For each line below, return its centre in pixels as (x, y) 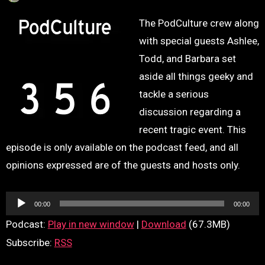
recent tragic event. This (193, 129)
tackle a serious (174, 94)
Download (164, 224)
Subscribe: (30, 242)
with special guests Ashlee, (199, 41)
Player (19, 217)
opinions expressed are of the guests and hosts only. (123, 165)
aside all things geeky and (196, 76)
